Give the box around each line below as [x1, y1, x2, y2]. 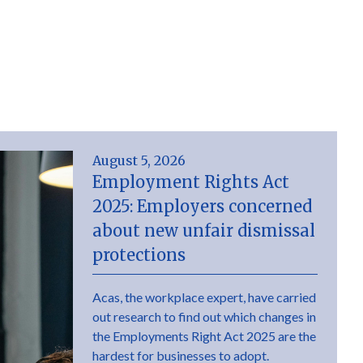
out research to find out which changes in [92, 309, 316, 324]
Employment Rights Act [92, 172, 289, 192]
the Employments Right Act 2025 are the [92, 328, 316, 344]
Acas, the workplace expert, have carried [92, 289, 316, 305]
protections [92, 245, 186, 265]
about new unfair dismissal [92, 220, 315, 241]
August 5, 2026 [92, 152, 186, 169]
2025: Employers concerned [92, 196, 312, 216]
